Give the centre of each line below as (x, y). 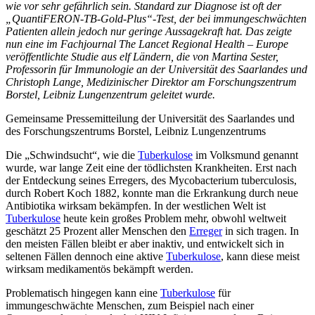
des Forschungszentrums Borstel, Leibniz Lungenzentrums (136, 131)
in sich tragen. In (261, 231)
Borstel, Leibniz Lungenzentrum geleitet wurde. (110, 94)
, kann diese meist (260, 256)
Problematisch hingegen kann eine (83, 292)
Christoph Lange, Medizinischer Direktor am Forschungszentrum (151, 82)
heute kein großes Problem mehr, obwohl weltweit (173, 218)
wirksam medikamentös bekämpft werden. (99, 269)
